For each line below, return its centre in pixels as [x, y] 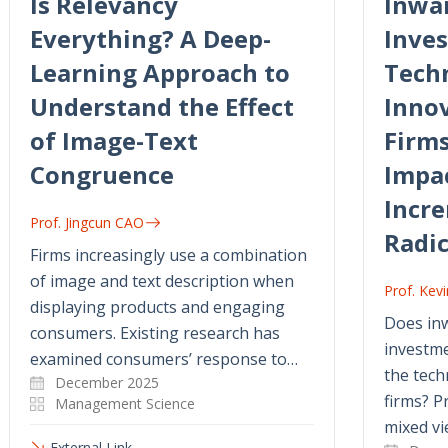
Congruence [102, 174]
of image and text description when [162, 280]
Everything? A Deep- [150, 38]
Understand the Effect [162, 106]
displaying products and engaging [157, 306]
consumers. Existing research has [155, 332]
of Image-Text [114, 140]
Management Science [125, 403]
